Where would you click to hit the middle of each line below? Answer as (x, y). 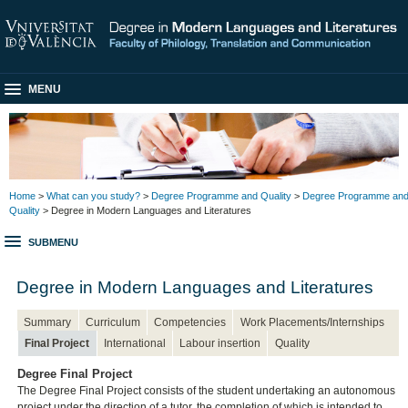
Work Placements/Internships (312, 322)
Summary (48, 322)
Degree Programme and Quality (221, 195)
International (134, 343)
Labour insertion (220, 343)
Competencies (190, 322)
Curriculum (112, 322)
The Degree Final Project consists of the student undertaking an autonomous (207, 391)
